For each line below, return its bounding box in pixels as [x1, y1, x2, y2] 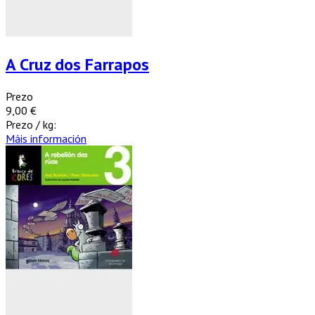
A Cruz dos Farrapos [6, 53, 149, 75]
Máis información [6, 131, 86, 146]
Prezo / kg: [6, 117, 56, 131]
